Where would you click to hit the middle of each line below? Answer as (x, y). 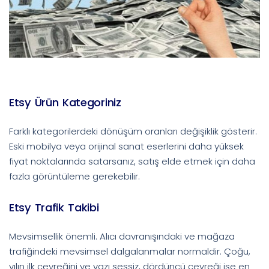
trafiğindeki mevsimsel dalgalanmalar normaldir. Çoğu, (130, 251)
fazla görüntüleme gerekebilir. (74, 176)
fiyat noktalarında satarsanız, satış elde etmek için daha (132, 161)
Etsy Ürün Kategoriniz (65, 102)
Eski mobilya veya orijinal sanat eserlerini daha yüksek (126, 146)
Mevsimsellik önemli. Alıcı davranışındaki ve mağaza (122, 236)
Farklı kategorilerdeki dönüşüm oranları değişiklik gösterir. (133, 131)
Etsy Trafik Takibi (54, 207)
